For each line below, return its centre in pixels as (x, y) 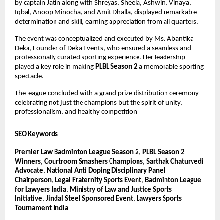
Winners (28, 162)
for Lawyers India (41, 190)
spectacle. (29, 77)
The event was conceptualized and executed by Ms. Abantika (104, 39)
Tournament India (41, 209)
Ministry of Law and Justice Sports (121, 190)
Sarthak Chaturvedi (175, 162)
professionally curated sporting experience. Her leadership (100, 58)
